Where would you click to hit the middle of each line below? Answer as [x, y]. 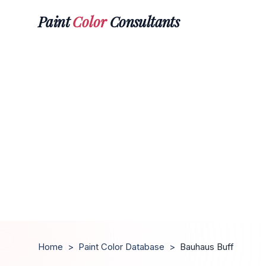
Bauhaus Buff [207, 247]
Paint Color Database [121, 247]
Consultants [143, 21]
